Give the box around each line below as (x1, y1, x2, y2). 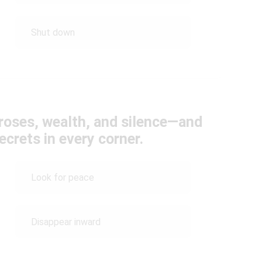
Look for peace (30, 171, 94, 183)
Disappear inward (30, 216, 101, 227)
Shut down (30, 26, 75, 38)
